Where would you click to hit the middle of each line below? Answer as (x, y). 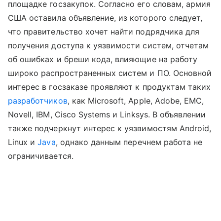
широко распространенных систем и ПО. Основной (110, 73)
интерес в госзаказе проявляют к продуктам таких (110, 87)
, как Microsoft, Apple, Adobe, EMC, (136, 100)
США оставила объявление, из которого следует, (105, 18)
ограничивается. (41, 156)
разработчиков (38, 100)
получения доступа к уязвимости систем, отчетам (109, 45)
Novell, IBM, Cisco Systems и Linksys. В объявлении (107, 114)
